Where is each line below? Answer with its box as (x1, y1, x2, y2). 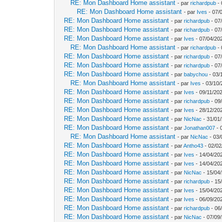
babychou (184, 71, 208, 77)
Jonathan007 (184, 124, 216, 131)
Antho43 (183, 142, 204, 149)
